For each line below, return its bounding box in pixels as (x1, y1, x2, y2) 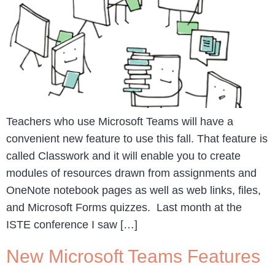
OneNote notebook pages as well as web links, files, (6, 184, 261, 196)
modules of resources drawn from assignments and (6, 167, 257, 179)
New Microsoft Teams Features (6, 246, 260, 267)
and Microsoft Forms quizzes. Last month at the (6, 201, 242, 214)
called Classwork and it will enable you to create (6, 150, 241, 162)
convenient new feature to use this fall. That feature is (6, 133, 268, 145)
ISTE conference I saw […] (6, 219, 137, 231)
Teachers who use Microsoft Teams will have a (6, 115, 233, 128)
